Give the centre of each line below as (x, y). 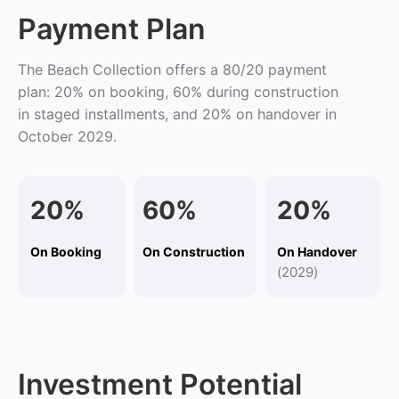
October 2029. (67, 136)
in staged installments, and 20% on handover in (177, 114)
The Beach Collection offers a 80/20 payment (172, 69)
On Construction (194, 252)
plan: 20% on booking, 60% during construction (178, 92)
